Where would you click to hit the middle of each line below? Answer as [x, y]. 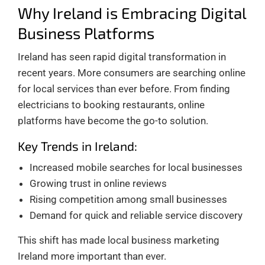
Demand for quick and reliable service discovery [136, 215]
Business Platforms [86, 33]
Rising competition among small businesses [128, 199]
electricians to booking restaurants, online [111, 104]
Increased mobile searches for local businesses [136, 167]
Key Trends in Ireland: [77, 146]
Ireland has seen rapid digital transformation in [122, 56]
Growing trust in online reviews [98, 183]
